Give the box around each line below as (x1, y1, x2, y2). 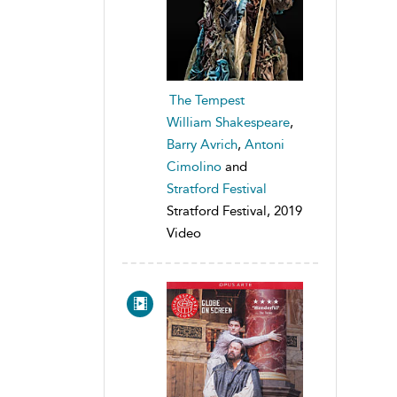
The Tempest (169, 91, 245, 108)
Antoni (245, 136, 284, 152)
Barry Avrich (167, 136, 237, 152)
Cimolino (167, 158, 222, 175)
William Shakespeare (167, 113, 290, 130)
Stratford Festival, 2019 (167, 202, 302, 219)
